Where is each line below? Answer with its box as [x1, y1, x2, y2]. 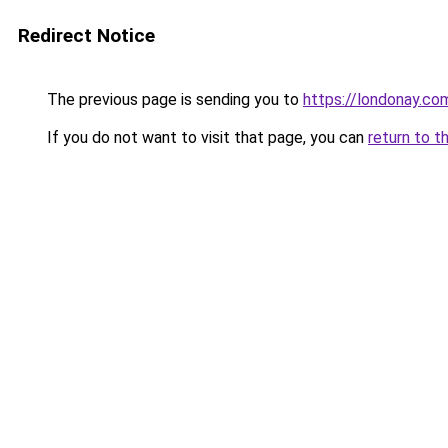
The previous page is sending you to [43, 90, 303, 109]
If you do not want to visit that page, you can [43, 128, 368, 147]
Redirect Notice [18, 24, 155, 47]
